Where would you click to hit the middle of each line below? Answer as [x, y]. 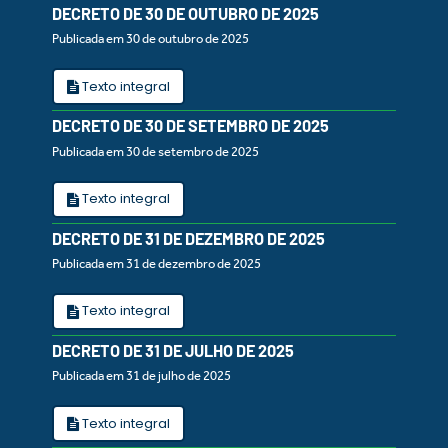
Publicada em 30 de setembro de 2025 [155, 151]
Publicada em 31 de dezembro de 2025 [156, 263]
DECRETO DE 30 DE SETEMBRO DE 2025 [190, 126]
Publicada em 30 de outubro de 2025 [150, 39]
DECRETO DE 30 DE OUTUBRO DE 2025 [185, 13]
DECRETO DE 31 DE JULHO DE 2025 [173, 350]
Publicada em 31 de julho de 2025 [141, 376]
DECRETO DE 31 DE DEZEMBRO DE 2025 [188, 238]
